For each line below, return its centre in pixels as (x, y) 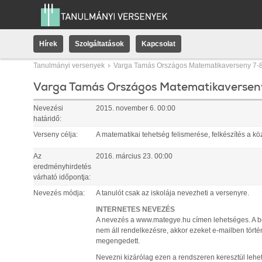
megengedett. (118, 241)
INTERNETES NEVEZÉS (135, 209)
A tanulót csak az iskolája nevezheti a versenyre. (173, 193)
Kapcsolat (158, 44)
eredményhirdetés (62, 167)
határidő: (47, 119)
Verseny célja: (56, 135)
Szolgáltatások (99, 44)
